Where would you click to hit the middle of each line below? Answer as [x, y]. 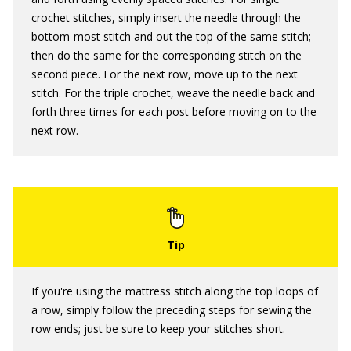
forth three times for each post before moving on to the [174, 111]
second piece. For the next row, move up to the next [165, 74]
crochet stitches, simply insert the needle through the [166, 17]
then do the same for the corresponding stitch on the [166, 55]
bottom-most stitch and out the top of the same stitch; [171, 36]
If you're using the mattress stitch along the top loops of [175, 291]
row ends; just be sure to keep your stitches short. [158, 328]
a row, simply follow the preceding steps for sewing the [172, 309]
